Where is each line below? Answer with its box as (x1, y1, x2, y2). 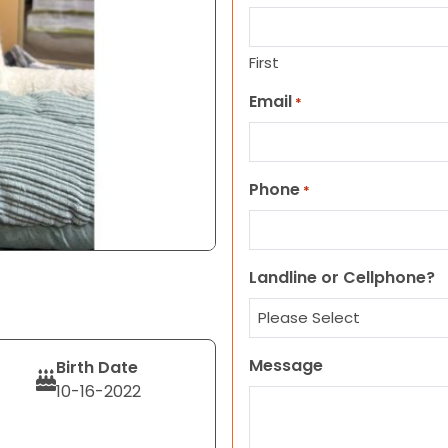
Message (249, 354, 323, 377)
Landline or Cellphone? (249, 266, 435, 289)
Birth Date (55, 356, 138, 379)
